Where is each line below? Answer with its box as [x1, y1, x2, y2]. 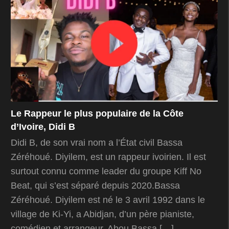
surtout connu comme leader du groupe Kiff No [11, 166, 201, 176]
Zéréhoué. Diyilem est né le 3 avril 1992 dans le [11, 194, 205, 205]
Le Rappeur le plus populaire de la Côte [11, 108, 184, 119]
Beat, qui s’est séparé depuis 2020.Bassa [11, 180, 180, 191]
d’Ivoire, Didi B [11, 121, 75, 132]
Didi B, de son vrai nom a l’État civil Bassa [11, 137, 182, 148]
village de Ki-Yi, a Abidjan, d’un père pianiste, [11, 209, 194, 219]
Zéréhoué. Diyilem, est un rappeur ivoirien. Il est [11, 151, 206, 162]
